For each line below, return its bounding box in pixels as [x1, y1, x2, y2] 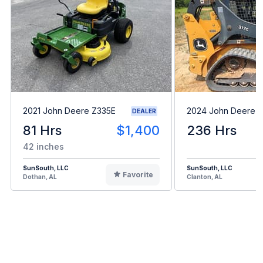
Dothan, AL [23, 173, 57, 180]
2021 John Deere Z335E [23, 106, 116, 116]
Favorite [122, 170, 153, 179]
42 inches [23, 141, 64, 151]
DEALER [132, 107, 156, 114]
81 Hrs [23, 122, 62, 138]
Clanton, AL [187, 173, 222, 180]
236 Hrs [187, 122, 237, 138]
